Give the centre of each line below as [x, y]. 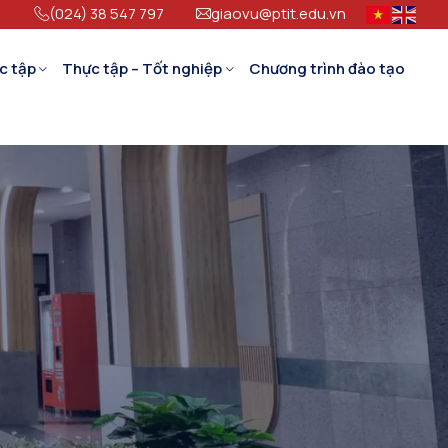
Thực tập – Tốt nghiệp [142, 68]
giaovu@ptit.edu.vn [279, 13]
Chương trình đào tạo [326, 68]
